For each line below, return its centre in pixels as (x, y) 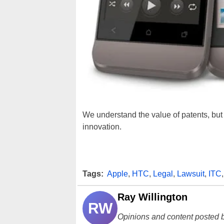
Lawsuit (191, 173)
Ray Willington (152, 197)
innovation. (102, 126)
